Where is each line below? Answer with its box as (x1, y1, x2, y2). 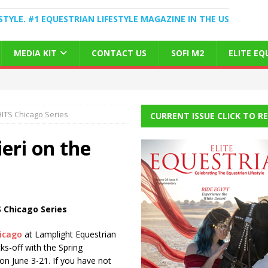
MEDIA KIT (13, 47, 57, 59)
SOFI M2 (170, 47, 204, 59)
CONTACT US (91, 47, 147, 59)
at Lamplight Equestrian (22, 228, 116, 240)
